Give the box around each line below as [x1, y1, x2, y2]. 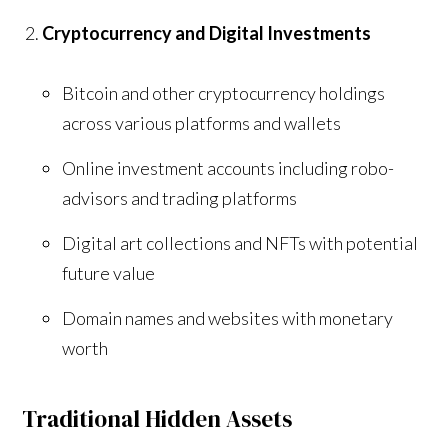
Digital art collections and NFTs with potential [62, 231, 419, 254]
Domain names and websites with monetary [62, 306, 394, 329]
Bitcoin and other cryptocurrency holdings [62, 81, 386, 104]
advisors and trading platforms [62, 186, 298, 209]
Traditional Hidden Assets [22, 402, 293, 435]
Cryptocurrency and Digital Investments [42, 21, 372, 44]
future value [62, 261, 156, 284]
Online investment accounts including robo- [62, 156, 395, 179]
